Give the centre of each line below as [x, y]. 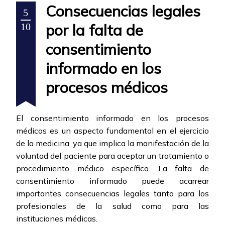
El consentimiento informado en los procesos [113, 118]
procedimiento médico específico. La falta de [113, 168]
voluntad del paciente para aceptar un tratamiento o [113, 156]
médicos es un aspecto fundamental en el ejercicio [113, 131]
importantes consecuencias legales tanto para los [113, 194]
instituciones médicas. [57, 219]
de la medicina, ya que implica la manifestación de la [113, 143]
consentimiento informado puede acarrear [113, 181]
